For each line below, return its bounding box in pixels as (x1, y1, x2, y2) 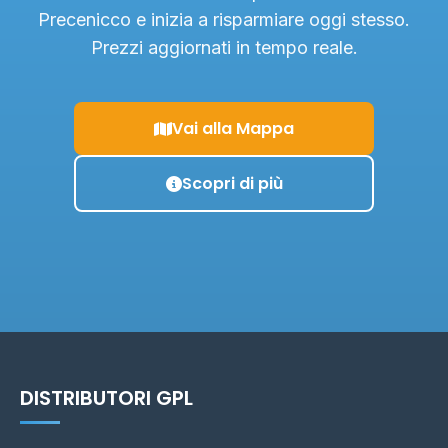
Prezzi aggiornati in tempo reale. (90, 37, 358, 58)
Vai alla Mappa (172, 117, 294, 140)
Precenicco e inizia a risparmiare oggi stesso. (38, 9, 410, 30)
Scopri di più (181, 172, 283, 195)
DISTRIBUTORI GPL (20, 384, 193, 412)
